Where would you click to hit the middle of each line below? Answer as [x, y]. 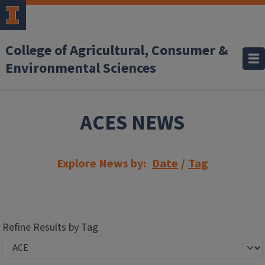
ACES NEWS [132, 123]
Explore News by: [101, 164]
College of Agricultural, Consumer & [117, 51]
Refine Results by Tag [50, 227]
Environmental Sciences [81, 68]
